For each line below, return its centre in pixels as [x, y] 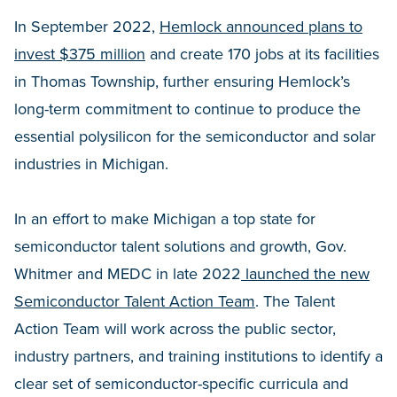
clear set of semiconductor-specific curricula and [181, 383]
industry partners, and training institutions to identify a [198, 356]
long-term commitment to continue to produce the [187, 109]
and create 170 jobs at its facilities [262, 54]
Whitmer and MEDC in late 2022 [128, 273]
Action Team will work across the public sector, [175, 328]
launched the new [305, 273]
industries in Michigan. [91, 163]
